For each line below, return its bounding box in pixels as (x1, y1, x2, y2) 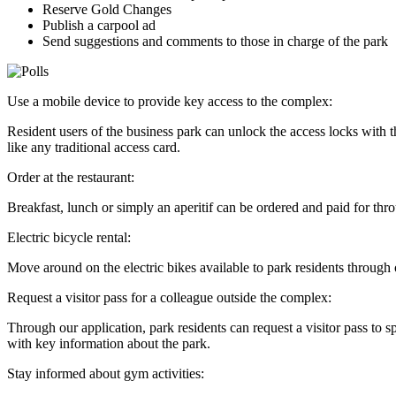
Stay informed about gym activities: (7, 365, 204, 381)
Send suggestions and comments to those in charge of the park (42, 33, 388, 49)
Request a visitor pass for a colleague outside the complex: (7, 289, 331, 305)
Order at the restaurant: (7, 169, 134, 185)
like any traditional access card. (7, 139, 180, 155)
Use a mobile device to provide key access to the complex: (7, 93, 332, 109)
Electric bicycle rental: (7, 229, 131, 245)
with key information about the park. (7, 335, 210, 351)
